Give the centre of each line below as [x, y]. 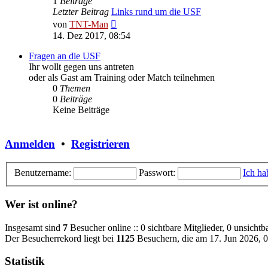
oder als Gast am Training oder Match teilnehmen [122, 78]
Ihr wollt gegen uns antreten [81, 67]
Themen [75, 89]
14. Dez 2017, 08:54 [92, 36]
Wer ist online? [41, 204]
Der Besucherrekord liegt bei [60, 238]
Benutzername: [43, 173]
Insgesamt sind [34, 227]
